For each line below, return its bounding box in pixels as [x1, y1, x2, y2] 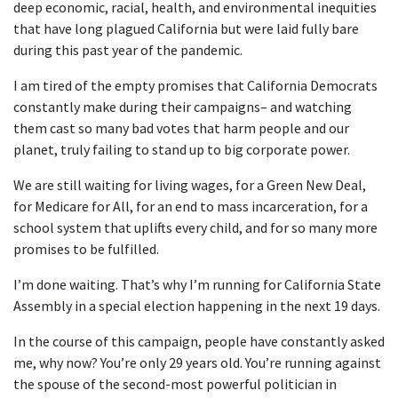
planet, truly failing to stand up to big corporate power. [13, 139, 350, 158]
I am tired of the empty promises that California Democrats [13, 76, 378, 94]
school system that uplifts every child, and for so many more [13, 218, 378, 236]
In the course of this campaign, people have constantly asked [13, 331, 385, 350]
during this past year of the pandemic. [13, 40, 243, 59]
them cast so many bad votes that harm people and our [13, 118, 349, 137]
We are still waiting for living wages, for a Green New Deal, [13, 175, 366, 194]
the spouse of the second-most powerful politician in [13, 374, 337, 393]
